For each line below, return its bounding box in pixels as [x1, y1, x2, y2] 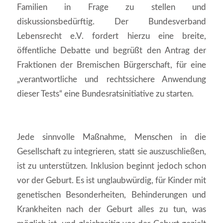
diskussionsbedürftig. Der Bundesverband [16, 17, 207, 26]
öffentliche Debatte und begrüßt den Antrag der [16, 46, 207, 55]
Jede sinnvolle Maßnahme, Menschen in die [16, 132, 207, 141]
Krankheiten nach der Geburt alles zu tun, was [16, 205, 207, 214]
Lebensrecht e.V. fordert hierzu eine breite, [16, 31, 207, 40]
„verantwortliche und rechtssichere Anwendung [16, 75, 207, 84]
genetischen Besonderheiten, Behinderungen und [16, 190, 207, 199]
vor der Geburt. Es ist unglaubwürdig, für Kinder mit [16, 176, 207, 185]
